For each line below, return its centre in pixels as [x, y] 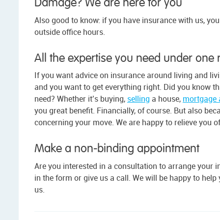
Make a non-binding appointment [117, 149]
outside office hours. [70, 32]
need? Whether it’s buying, [81, 99]
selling [138, 99]
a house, [166, 99]
